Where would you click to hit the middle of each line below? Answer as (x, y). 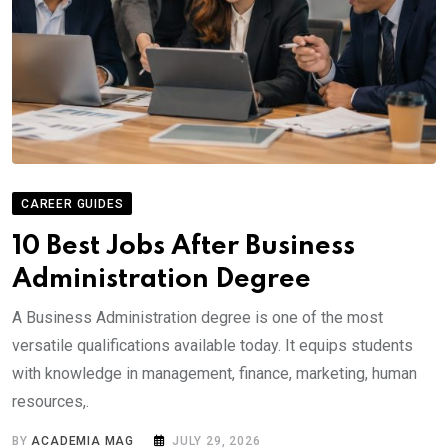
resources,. (50, 402)
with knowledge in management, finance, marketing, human (214, 374)
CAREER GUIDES (72, 204)
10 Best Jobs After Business (183, 247)
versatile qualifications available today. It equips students (212, 346)
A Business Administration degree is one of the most (197, 318)
